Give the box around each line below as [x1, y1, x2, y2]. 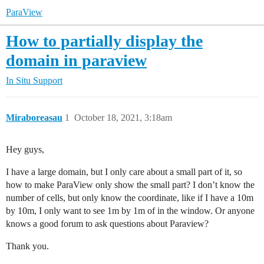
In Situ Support [6, 75, 62, 85]
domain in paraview [6, 51, 147, 70]
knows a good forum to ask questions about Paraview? [6, 219, 209, 229]
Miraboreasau [6, 113, 62, 123]
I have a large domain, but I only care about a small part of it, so [6, 167, 242, 177]
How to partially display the [6, 32, 203, 50]
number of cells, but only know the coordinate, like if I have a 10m [6, 193, 253, 203]
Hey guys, [6, 144, 44, 154]
